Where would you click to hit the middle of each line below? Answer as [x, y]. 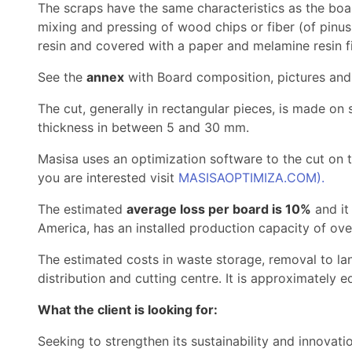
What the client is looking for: [128, 310]
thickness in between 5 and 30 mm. [143, 127]
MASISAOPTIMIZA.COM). [251, 178]
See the [62, 77]
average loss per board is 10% [219, 209]
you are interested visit [108, 178]
